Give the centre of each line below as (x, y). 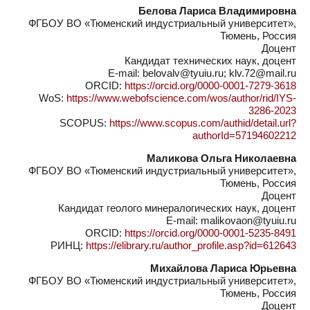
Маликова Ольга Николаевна (221, 158)
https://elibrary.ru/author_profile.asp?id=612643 (191, 245)
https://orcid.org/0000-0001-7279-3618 (210, 85)
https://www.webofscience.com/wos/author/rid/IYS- (181, 98)
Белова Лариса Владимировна (217, 11)
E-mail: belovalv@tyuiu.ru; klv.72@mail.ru (202, 73)
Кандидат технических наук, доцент (210, 61)
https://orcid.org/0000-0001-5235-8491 (210, 233)
